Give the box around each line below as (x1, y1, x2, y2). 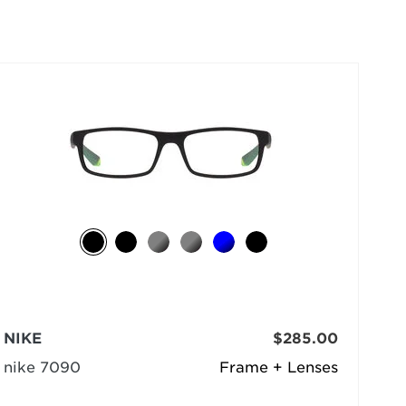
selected (251, 9, 300, 24)
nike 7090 (4, 358, 82, 376)
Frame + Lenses (218, 358, 338, 376)
